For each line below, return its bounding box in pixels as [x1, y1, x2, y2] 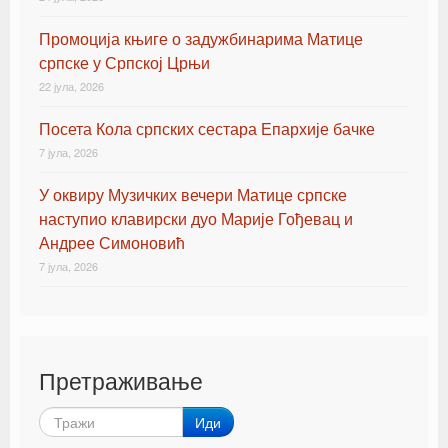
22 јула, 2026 [39, 78, 104, 94]
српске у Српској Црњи [39, 51, 210, 74]
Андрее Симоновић [39, 231, 185, 254]
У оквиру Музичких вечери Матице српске [39, 183, 347, 206]
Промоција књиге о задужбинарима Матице [39, 27, 363, 50]
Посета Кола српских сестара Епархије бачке [39, 117, 375, 140]
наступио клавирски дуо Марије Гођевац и [39, 207, 353, 230]
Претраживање [39, 364, 203, 397]
